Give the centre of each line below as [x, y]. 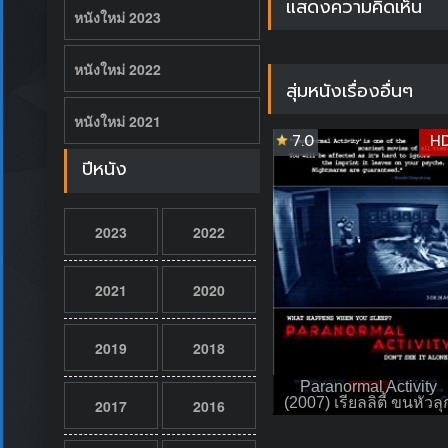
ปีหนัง [104, 168]
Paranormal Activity [368, 386]
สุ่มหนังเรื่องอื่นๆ [349, 90]
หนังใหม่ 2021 [117, 120]
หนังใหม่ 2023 [117, 16]
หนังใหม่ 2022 [117, 68]
